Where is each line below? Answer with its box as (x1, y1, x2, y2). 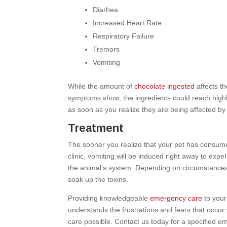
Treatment (68, 122, 124, 134)
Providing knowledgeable (68, 194, 150, 202)
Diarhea (93, 6, 119, 14)
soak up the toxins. (68, 175, 129, 183)
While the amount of (68, 82, 135, 90)
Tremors (93, 45, 120, 53)
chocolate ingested (134, 82, 195, 90)
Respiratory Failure (93, 32, 155, 40)
